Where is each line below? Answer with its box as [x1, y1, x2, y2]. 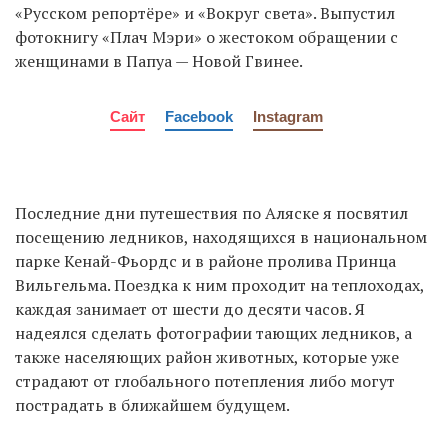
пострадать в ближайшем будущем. [15, 393, 290, 416]
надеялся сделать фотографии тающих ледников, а [15, 321, 412, 344]
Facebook [164, 107, 233, 125]
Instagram [252, 107, 323, 125]
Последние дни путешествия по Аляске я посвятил [15, 201, 408, 224]
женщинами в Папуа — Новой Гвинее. [15, 49, 303, 72]
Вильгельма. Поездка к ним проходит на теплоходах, [15, 273, 424, 296]
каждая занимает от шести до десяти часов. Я [15, 297, 365, 320]
